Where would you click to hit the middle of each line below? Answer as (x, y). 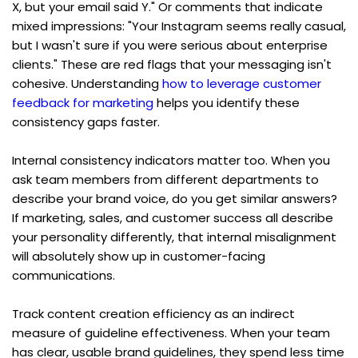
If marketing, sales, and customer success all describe (173, 217)
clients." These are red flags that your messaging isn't (172, 64)
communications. (64, 275)
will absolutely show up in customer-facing (139, 256)
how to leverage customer (242, 83)
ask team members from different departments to (165, 179)
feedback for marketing (83, 102)
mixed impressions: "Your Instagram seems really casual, (179, 26)
